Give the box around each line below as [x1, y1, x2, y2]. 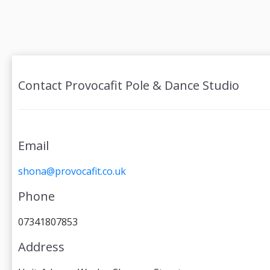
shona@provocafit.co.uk [18, 165, 126, 178]
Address [18, 239, 64, 255]
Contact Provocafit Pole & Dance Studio [18, 77, 239, 93]
